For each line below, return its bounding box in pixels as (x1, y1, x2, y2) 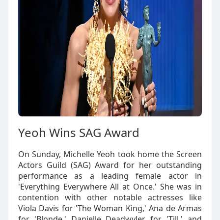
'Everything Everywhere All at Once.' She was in (18, 181, 202, 192)
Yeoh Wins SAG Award (18, 124, 139, 140)
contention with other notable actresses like (18, 192, 202, 203)
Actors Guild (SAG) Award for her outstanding (18, 160, 202, 170)
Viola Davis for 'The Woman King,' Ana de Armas (18, 203, 202, 214)
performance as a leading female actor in (18, 170, 202, 181)
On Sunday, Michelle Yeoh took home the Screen (18, 149, 202, 160)
